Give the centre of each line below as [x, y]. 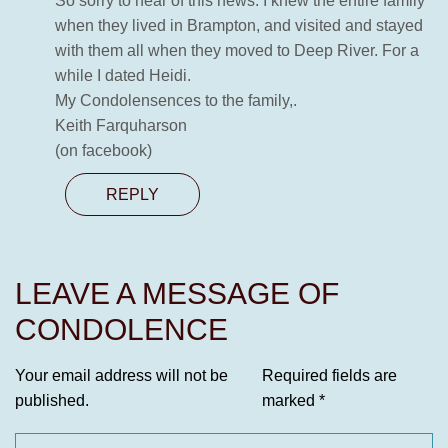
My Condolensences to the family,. [176, 101]
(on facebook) [103, 151]
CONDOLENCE [121, 330]
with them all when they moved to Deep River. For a [237, 51]
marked [290, 401]
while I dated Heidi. [123, 76]
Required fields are [329, 376]
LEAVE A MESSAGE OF [177, 294]
